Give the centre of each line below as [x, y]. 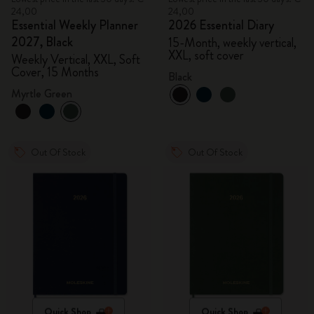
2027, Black [42, 42]
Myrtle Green [42, 94]
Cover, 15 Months [55, 72]
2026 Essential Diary [221, 25]
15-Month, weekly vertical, [232, 43]
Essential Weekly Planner [75, 25]
